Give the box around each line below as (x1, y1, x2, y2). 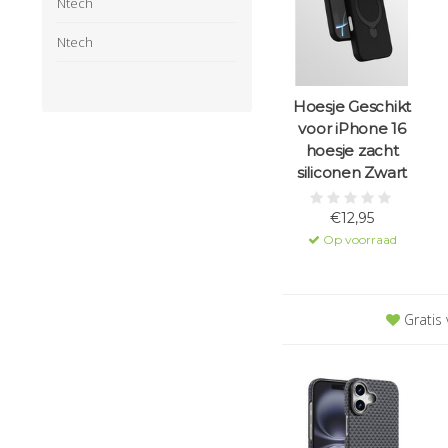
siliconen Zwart (296, 163, 408, 183)
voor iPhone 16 (298, 119, 406, 139)
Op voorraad (319, 232, 397, 248)
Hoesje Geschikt (292, 97, 412, 117)
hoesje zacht (305, 141, 399, 161)
